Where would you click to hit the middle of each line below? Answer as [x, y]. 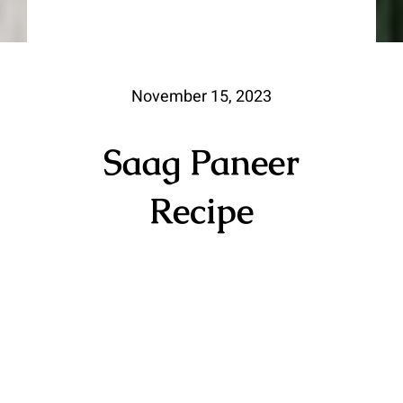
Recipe [201, 211]
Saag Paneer [201, 163]
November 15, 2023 [201, 97]
